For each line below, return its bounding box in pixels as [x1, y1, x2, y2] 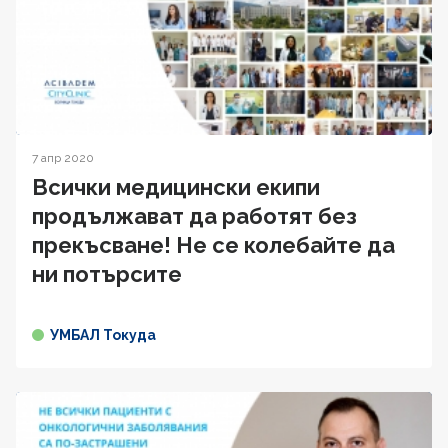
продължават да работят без [32, 202, 357, 229]
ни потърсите [32, 260, 182, 287]
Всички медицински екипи [32, 173, 320, 200]
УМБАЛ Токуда [50, 326, 156, 343]
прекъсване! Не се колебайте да [32, 231, 395, 258]
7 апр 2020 [32, 150, 94, 165]
